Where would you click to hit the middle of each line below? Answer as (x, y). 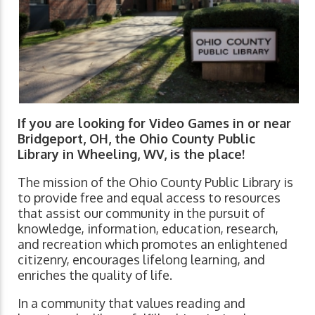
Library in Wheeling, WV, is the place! (131, 154)
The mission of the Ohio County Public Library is (155, 182)
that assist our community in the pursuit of (141, 213)
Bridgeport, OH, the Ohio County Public (136, 138)
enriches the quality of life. (95, 275)
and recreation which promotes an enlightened (153, 244)
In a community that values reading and (131, 303)
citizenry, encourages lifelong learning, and (141, 259)
